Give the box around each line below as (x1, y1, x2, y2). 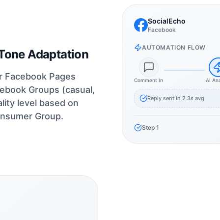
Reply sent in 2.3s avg (147, 94, 204, 102)
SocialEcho (148, 17, 186, 25)
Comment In (134, 77, 163, 83)
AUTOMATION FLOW (142, 44, 206, 51)
